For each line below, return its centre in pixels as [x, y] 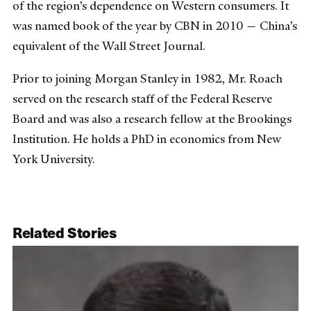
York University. [54, 159]
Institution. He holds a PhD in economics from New [147, 138]
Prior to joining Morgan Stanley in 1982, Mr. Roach [148, 78]
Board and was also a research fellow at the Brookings [152, 118]
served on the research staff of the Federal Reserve [142, 98]
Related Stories [65, 232]
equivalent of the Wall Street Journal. [109, 45]
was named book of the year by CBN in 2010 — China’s [155, 25]
